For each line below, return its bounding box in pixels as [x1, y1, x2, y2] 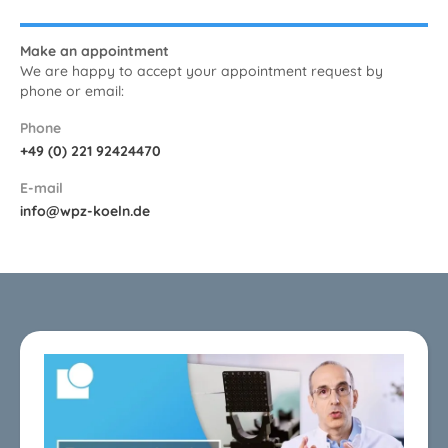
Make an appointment [20, 41, 169, 60]
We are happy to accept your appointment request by [20, 61, 383, 80]
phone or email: [20, 81, 124, 100]
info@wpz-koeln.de [20, 201, 150, 220]
